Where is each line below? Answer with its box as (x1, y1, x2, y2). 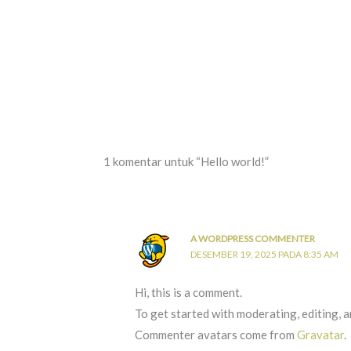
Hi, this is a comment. (135, 285, 243, 300)
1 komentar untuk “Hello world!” (103, 154, 269, 169)
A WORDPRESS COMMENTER (190, 233, 315, 245)
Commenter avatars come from (135, 327, 298, 342)
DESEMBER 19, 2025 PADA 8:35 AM (190, 248, 338, 261)
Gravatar (297, 327, 345, 342)
